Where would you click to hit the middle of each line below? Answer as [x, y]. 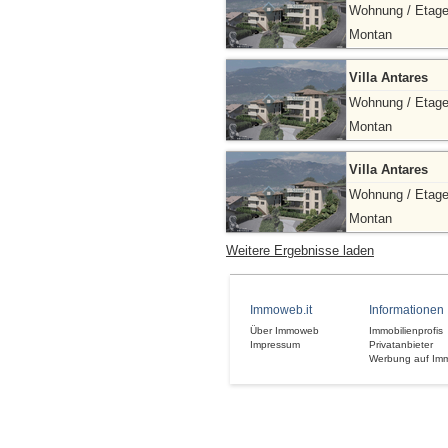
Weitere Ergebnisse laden [300, 250]
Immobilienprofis [406, 330]
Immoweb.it [281, 310]
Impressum [275, 344]
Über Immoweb [284, 330]
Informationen [406, 310]
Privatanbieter [401, 344]
